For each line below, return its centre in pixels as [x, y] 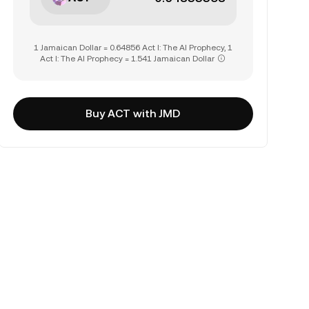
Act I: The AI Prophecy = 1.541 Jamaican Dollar [128, 59]
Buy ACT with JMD [133, 113]
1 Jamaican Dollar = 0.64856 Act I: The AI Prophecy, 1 [133, 48]
